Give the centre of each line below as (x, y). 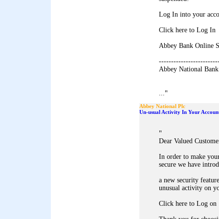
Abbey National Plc (162, 106)
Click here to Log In (187, 30)
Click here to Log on (188, 204)
